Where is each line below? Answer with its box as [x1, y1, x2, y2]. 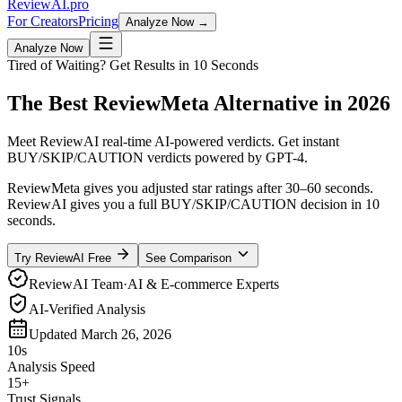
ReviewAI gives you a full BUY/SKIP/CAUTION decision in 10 [7, 196, 380, 212]
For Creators [7, 13, 78, 29]
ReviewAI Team [29, 275, 123, 292]
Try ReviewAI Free [14, 250, 115, 265]
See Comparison [145, 250, 235, 265]
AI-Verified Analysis [29, 301, 145, 317]
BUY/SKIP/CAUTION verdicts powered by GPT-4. [7, 149, 308, 165]
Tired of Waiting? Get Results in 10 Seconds [7, 57, 258, 73]
